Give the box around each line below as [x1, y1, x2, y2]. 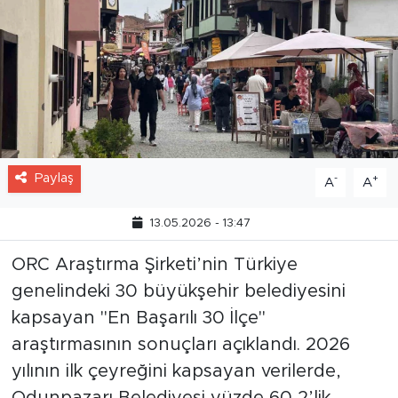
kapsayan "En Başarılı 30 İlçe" [11, 329, 266, 347]
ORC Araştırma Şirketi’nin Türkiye [11, 275, 298, 294]
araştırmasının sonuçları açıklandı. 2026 [11, 355, 350, 374]
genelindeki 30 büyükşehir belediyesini [11, 302, 346, 321]
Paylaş [34, 191, 74, 205]
